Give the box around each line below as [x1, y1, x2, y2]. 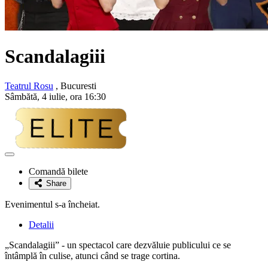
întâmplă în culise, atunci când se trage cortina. [5, 250, 180, 261]
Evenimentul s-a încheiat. [5, 199, 100, 209]
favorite [9, 171, 35, 181]
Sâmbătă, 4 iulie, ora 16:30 [5, 91, 106, 102]
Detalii [29, 219, 54, 230]
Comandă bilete [29, 166, 88, 176]
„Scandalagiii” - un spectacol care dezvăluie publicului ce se [5, 239, 231, 250]
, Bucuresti [53, 80, 96, 91]
